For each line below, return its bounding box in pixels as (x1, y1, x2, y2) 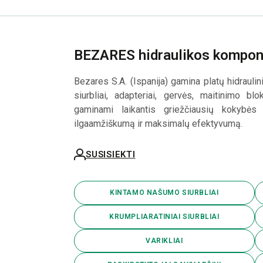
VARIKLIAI (146, 236, 183, 245)
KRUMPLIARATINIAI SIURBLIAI (109, 213, 220, 221)
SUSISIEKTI (86, 149, 136, 160)
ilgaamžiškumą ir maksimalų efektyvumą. (74, 118, 242, 129)
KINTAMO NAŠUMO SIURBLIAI (110, 188, 219, 197)
